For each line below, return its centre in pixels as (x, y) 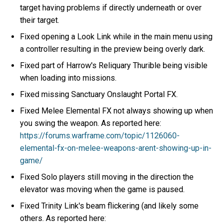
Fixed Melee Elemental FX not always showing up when (117, 111)
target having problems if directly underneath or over (111, 7)
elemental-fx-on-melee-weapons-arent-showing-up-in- (116, 148)
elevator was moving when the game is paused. (103, 189)
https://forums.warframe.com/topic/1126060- (100, 135)
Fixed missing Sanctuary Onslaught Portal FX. (99, 94)
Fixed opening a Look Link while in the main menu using (116, 36)
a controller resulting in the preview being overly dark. (113, 49)
